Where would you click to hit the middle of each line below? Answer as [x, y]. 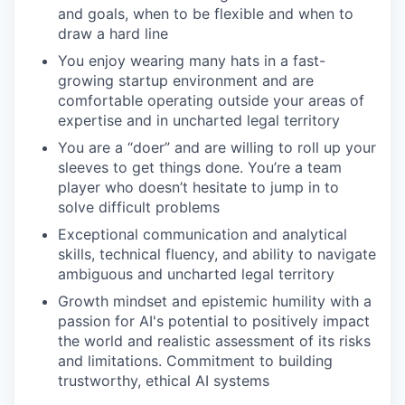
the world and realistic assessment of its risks [214, 341]
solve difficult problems [139, 207]
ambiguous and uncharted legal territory [196, 274]
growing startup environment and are [186, 81]
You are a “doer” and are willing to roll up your [217, 148]
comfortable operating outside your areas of [211, 101]
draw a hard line [113, 34]
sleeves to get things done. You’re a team [200, 168]
